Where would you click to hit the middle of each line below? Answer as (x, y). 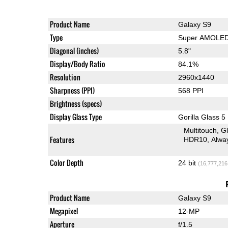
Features (62, 140)
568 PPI (191, 91)
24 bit (188, 163)
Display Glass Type (76, 117)
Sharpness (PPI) (72, 91)
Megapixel (64, 211)
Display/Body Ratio (77, 64)
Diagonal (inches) (74, 51)
